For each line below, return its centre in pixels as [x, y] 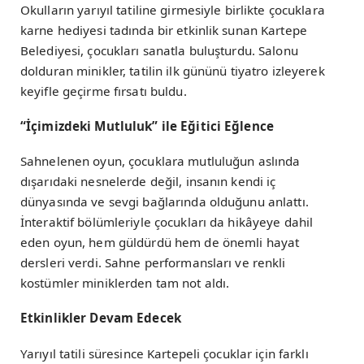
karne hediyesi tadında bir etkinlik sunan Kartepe [164, 30]
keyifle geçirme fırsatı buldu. [104, 91]
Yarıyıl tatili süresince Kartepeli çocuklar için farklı [165, 353]
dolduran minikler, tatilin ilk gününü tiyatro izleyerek [173, 70]
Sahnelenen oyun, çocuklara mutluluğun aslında [160, 161]
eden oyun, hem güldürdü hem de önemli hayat [160, 243]
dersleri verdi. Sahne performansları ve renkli [153, 263]
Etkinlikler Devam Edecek [101, 318]
